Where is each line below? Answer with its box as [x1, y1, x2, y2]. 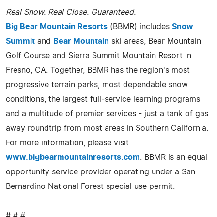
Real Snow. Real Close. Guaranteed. [6, 8, 136, 16]
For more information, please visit [6, 139, 129, 147]
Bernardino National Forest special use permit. [6, 182, 175, 190]
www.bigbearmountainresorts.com [6, 153, 140, 161]
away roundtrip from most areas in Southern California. [6, 124, 208, 132]
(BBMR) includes [108, 22, 172, 31]
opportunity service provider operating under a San [6, 168, 195, 176]
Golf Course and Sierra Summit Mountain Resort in [6, 51, 191, 60]
